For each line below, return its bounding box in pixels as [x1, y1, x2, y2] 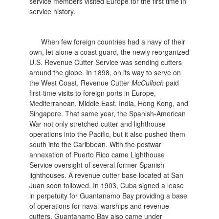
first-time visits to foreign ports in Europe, [29, 88, 156, 98]
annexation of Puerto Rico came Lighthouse [29, 149, 165, 159]
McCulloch [131, 77, 164, 88]
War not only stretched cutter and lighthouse [29, 118, 166, 129]
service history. [29, 6, 76, 16]
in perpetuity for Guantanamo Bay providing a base [29, 190, 188, 200]
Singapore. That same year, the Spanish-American [29, 108, 186, 118]
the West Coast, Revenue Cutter [29, 77, 132, 88]
